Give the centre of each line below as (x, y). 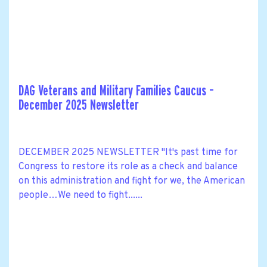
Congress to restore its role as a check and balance (128, 167)
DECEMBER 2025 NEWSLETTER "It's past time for (128, 153)
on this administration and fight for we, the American (132, 181)
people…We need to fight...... (80, 196)
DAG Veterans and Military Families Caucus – (116, 91)
